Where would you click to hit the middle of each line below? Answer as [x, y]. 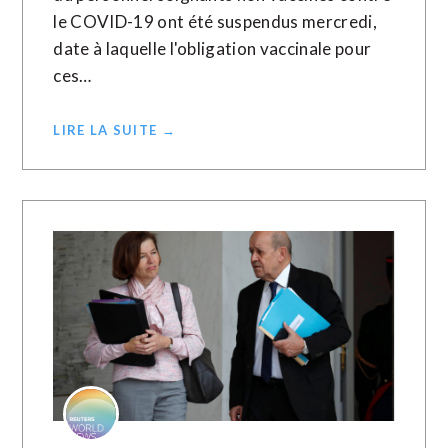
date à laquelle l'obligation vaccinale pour [212, 48]
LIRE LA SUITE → [114, 130]
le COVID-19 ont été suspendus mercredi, [215, 21]
